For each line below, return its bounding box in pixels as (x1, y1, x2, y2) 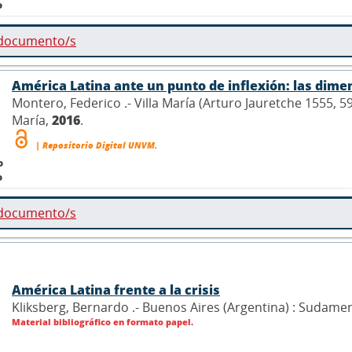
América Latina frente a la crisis (12, 281, 220, 299)
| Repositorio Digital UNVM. (33, 139, 157, 151)
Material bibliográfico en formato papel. (12, 316, 193, 328)
